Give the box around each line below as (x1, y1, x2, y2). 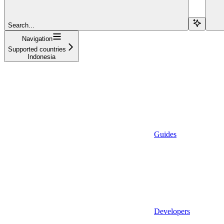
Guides (154, 129, 176, 138)
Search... (8, 21, 34, 29)
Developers (154, 206, 190, 215)
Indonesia (27, 52, 55, 60)
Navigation (21, 34, 52, 42)
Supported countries (8, 45, 66, 53)
